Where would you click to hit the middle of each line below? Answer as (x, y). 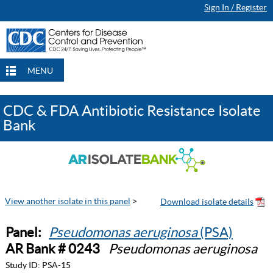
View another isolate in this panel (68, 201)
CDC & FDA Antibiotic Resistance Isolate (132, 111)
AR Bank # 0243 (53, 249)
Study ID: (23, 265)
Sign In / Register (236, 7)
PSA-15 (56, 265)
